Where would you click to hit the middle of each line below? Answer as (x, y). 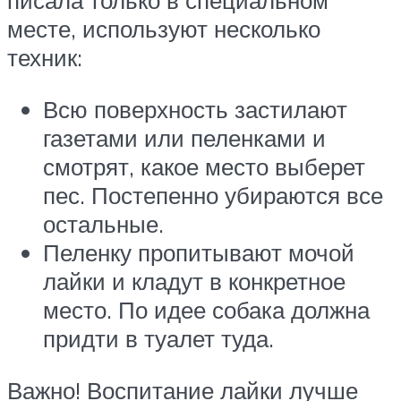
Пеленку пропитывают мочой (199, 253)
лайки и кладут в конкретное (194, 282)
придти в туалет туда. (158, 339)
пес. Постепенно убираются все (213, 196)
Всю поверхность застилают (195, 110)
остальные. (103, 224)
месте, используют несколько (164, 29)
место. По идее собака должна (206, 310)
